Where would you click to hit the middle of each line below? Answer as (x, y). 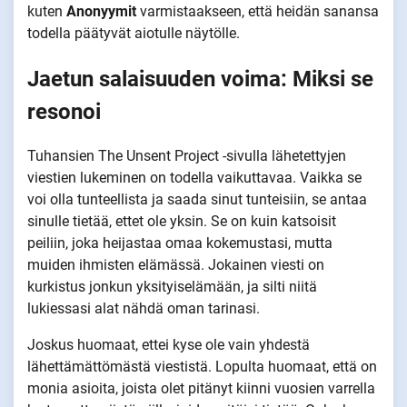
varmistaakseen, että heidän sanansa (258, 11)
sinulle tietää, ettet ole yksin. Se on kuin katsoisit (182, 222)
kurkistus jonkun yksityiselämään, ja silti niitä (172, 287)
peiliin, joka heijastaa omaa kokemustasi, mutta (180, 243)
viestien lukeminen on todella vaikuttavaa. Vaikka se (194, 178)
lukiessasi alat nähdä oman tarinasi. (144, 309)
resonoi (64, 111)
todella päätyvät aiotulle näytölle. (134, 33)
